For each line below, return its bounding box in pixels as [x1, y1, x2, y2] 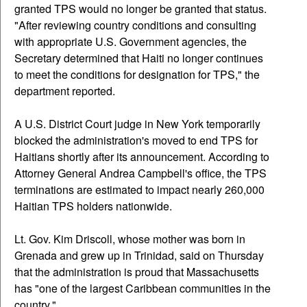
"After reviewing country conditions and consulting [14, 17, 256, 34]
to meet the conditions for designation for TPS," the [14, 66, 260, 83]
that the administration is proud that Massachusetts [14, 264, 259, 280]
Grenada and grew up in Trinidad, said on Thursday [14, 247, 264, 264]
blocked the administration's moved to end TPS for [14, 132, 258, 149]
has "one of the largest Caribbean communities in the [14, 280, 271, 297]
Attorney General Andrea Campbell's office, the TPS [14, 165, 267, 182]
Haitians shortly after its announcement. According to [14, 149, 269, 165]
